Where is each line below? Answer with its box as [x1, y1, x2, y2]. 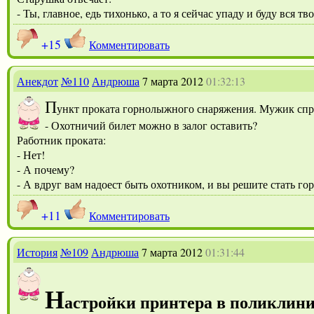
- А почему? [17, 161, 74, 177]
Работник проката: [17, 132, 106, 147]
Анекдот [17, 73, 58, 88]
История [17, 244, 57, 259]
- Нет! [17, 146, 45, 162]
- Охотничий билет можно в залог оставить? [45, 117, 257, 132]
